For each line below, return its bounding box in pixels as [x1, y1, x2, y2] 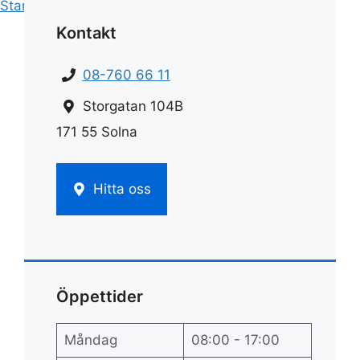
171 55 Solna [56, 124, 137, 140]
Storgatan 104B [82, 98, 183, 114]
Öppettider [56, 287, 143, 306]
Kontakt [56, 23, 117, 43]
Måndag [63, 332, 117, 348]
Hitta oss [92, 180, 151, 197]
